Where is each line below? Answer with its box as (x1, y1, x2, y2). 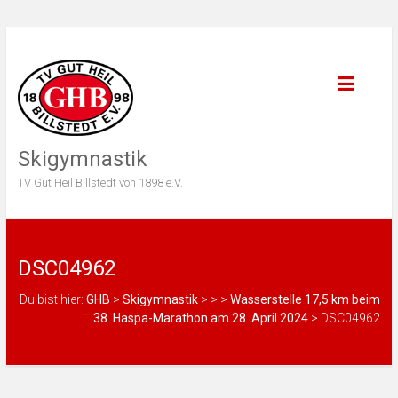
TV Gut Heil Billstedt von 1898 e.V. (17, 175, 183, 189)
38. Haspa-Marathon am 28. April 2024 (93, 310, 309, 325)
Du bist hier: (20, 291, 84, 306)
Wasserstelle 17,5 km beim (230, 291, 381, 306)
